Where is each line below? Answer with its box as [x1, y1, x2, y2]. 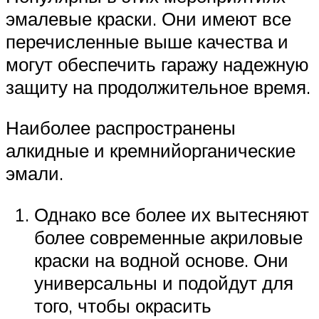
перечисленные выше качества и [6, 29, 288, 53]
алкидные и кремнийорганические [6, 139, 296, 162]
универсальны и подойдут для [34, 271, 293, 295]
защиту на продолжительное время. [6, 75, 310, 98]
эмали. [6, 162, 63, 185]
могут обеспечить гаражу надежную [6, 52, 309, 75]
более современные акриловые [34, 226, 303, 249]
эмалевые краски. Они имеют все [6, 6, 291, 30]
